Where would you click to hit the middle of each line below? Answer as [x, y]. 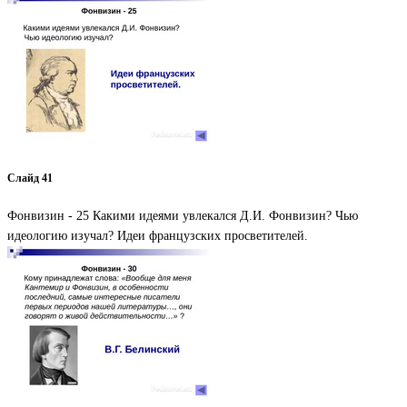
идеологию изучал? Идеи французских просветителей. [158, 235]
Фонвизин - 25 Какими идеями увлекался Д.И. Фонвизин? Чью [183, 215]
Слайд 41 [30, 178]
